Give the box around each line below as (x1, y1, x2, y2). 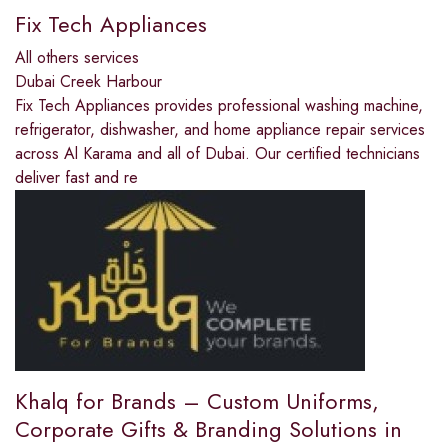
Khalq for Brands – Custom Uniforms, (15, 385, 379, 418)
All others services (15, 46, 139, 70)
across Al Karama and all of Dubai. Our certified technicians (15, 142, 420, 166)
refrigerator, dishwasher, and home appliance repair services (15, 118, 425, 142)
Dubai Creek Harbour (15, 70, 162, 94)
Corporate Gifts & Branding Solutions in (15, 413, 402, 446)
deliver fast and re (15, 166, 138, 190)
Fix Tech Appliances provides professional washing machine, (15, 94, 423, 118)
